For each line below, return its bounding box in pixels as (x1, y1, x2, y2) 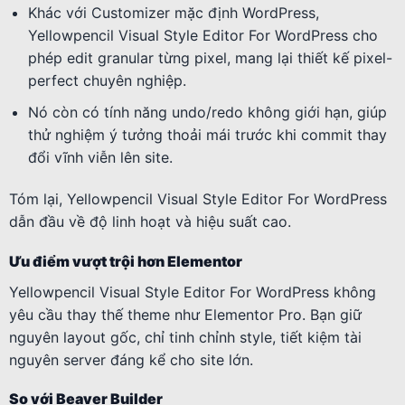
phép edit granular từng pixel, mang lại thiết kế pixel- (27, 49, 392, 68)
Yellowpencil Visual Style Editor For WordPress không (9, 282, 376, 301)
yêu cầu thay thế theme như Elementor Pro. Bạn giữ (9, 305, 362, 324)
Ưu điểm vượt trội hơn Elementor (9, 251, 242, 270)
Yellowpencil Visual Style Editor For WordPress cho (27, 26, 378, 45)
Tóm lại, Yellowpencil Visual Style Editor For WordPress (9, 189, 387, 208)
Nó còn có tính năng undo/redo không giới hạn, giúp (27, 102, 387, 121)
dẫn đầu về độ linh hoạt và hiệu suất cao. (9, 212, 291, 231)
